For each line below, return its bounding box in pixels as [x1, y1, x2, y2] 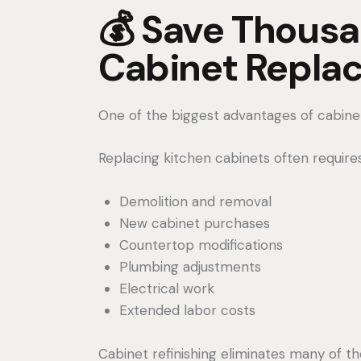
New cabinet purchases [118, 214, 270, 232]
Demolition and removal [118, 193, 272, 210]
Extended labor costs [118, 301, 255, 319]
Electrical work [118, 280, 214, 297]
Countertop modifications [118, 236, 283, 254]
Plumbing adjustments [118, 258, 261, 276]
